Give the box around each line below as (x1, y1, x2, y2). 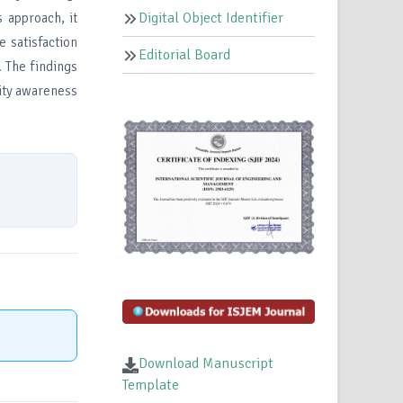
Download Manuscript (139, 354, 274, 373)
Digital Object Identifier (139, 9, 284, 28)
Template (122, 376, 180, 395)
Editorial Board (139, 46, 231, 65)
